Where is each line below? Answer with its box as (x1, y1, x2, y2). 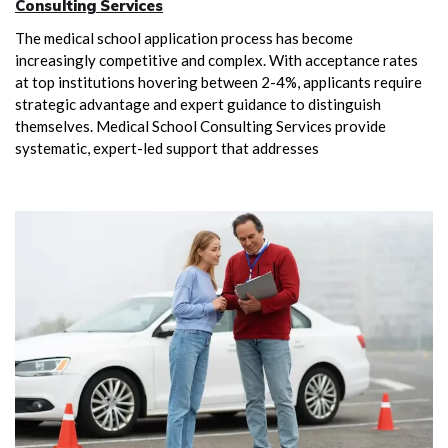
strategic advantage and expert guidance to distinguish (15, 94, 381, 113)
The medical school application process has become (15, 28, 353, 47)
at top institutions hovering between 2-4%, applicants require (15, 72, 422, 91)
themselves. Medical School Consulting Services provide (15, 116, 386, 135)
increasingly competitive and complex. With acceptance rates (15, 50, 418, 69)
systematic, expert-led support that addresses (15, 138, 319, 157)
